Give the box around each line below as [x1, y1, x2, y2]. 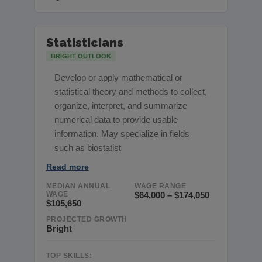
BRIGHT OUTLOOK [50, 53, 111, 60]
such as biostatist [54, 143, 122, 153]
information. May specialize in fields [54, 129, 190, 139]
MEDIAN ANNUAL [46, 181, 111, 190]
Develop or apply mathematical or [54, 73, 183, 83]
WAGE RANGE [135, 181, 186, 190]
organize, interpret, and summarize [54, 101, 188, 111]
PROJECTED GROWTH [46, 215, 127, 223]
